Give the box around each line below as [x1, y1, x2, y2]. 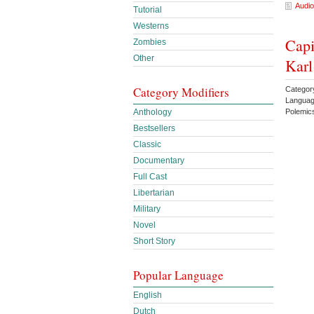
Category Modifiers [133, 84, 229, 100]
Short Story [133, 236, 175, 246]
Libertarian [133, 188, 175, 198]
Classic [133, 139, 161, 149]
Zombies [133, 37, 166, 47]
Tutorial [133, 5, 162, 15]
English [133, 290, 162, 300]
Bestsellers [133, 123, 175, 133]
